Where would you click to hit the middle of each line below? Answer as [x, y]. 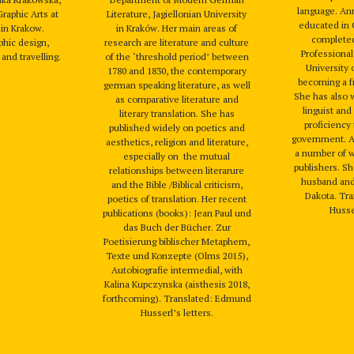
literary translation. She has [177, 113]
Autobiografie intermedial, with [177, 270]
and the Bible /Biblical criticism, [177, 185]
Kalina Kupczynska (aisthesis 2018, [177, 284]
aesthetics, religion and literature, [177, 142]
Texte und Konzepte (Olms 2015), [177, 256]
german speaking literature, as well [177, 85]
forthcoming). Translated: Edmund [177, 298]
